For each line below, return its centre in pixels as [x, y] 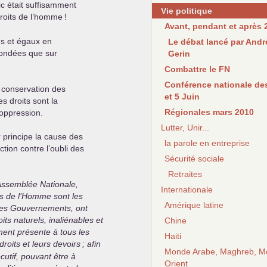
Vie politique [187, 11]
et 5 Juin [182, 97]
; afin [91, 244]
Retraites [185, 174]
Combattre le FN [197, 69]
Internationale [187, 190]
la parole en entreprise [207, 143]
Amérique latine [194, 205]
